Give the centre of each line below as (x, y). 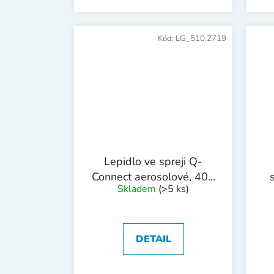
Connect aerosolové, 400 (153, 177)
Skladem (138, 189)
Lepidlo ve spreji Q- (153, 162)
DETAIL (153, 239)
